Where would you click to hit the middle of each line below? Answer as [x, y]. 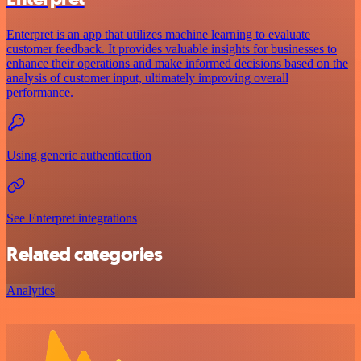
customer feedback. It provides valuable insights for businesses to [172, 48]
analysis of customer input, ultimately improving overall [147, 77]
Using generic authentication [79, 155]
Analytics [31, 290]
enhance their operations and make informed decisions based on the [177, 63]
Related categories [85, 254]
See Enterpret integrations [72, 218]
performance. [40, 92]
